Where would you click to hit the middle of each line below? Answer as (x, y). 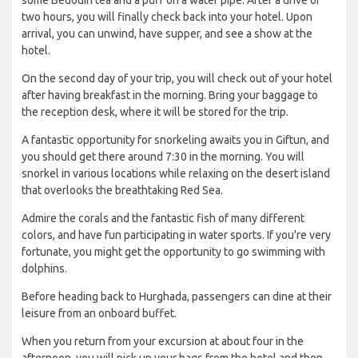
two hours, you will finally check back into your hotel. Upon (167, 17)
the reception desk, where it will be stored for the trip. (155, 112)
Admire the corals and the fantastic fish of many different (163, 219)
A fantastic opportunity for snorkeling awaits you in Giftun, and (175, 140)
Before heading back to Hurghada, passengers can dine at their (177, 297)
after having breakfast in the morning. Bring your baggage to (170, 95)
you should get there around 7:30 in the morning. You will (163, 157)
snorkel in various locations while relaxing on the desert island (176, 174)
